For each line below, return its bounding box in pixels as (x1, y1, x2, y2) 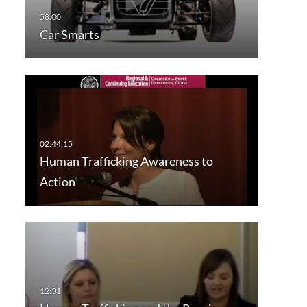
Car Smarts (39, 27, 99, 42)
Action (39, 174, 75, 190)
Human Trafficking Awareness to (39, 153, 213, 169)
